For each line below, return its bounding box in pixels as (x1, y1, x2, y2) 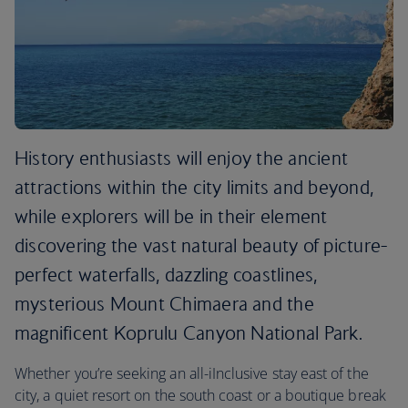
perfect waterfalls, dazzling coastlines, (15, 263, 318, 286)
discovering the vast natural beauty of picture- (15, 234, 388, 257)
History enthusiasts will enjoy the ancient (15, 147, 349, 169)
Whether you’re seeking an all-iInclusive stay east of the (15, 363, 369, 383)
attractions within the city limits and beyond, (15, 176, 374, 199)
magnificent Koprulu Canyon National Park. (15, 321, 362, 344)
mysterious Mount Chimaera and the (15, 292, 314, 315)
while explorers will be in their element (15, 205, 328, 228)
